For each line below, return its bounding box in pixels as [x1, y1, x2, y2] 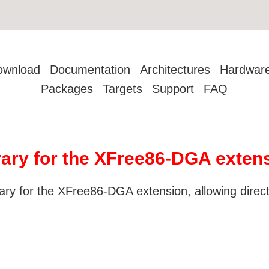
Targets [103, 82, 143, 95]
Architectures [140, 63, 211, 76]
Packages [41, 82, 94, 95]
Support [152, 82, 195, 95]
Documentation [50, 63, 131, 76]
